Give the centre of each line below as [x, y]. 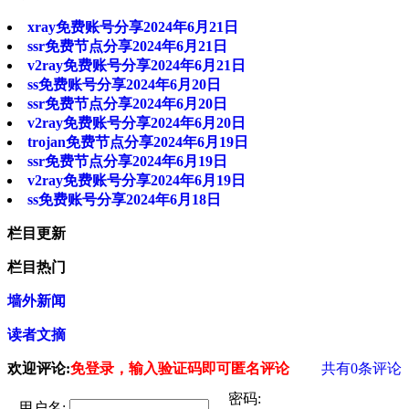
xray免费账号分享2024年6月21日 [133, 27]
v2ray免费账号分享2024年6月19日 [136, 181]
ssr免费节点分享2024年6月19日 [127, 162]
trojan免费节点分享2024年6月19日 [138, 142]
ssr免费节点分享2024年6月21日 [127, 47]
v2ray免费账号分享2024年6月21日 [136, 66]
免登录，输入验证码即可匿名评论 [180, 369]
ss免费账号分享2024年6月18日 [124, 200]
